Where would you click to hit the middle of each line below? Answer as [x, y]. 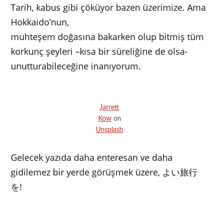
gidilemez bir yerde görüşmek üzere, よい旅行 [104, 172]
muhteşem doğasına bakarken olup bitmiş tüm [108, 37]
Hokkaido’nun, [40, 22]
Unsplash [109, 130]
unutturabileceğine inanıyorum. [76, 66]
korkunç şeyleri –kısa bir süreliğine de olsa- [99, 52]
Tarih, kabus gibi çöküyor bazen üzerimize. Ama [109, 8]
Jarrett [109, 108]
